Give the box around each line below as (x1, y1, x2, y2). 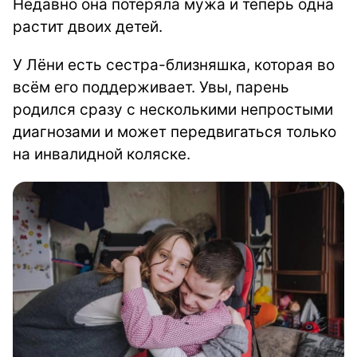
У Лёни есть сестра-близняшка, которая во (13, 56, 335, 74)
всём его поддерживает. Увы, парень (13, 78, 289, 96)
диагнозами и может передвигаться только (13, 123, 336, 141)
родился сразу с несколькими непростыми (13, 100, 333, 119)
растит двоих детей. (13, 18, 167, 36)
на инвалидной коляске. (13, 145, 194, 163)
